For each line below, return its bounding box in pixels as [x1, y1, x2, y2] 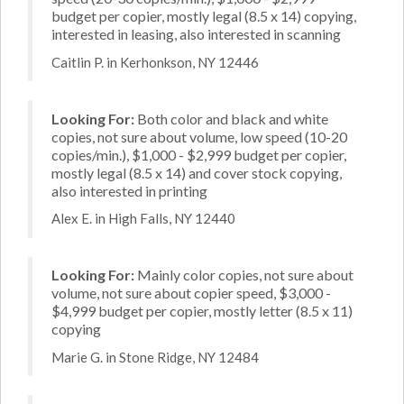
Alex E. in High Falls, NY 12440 [51, 210, 235, 226]
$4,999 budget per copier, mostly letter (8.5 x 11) [51, 302, 353, 319]
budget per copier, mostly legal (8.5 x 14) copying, [51, 7, 356, 24]
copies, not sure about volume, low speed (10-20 [51, 127, 347, 145]
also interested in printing [51, 181, 207, 199]
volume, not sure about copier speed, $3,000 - [51, 284, 331, 301]
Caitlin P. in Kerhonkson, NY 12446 [51, 53, 259, 70]
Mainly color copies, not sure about [134, 266, 353, 283]
